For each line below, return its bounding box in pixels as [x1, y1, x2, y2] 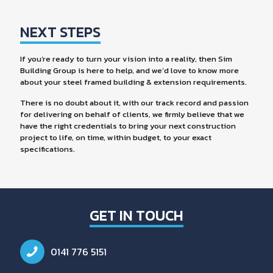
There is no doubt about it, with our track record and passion [20, 96, 249, 108]
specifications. [20, 143, 75, 155]
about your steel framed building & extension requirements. [20, 76, 247, 88]
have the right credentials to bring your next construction [20, 119, 236, 132]
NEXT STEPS [20, 21, 101, 43]
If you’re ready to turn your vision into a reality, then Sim [20, 52, 232, 65]
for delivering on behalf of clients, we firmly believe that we [20, 108, 244, 120]
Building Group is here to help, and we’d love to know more [20, 64, 239, 76]
